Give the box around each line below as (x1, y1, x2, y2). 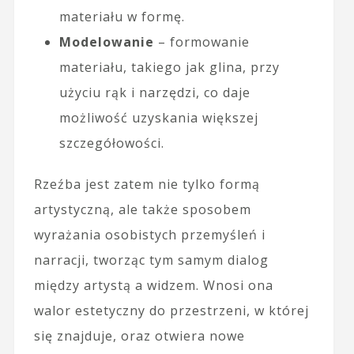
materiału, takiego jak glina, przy (58, 58, 280, 77)
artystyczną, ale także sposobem (33, 201, 251, 219)
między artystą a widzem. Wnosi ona (33, 277, 273, 295)
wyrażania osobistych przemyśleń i (33, 226, 265, 244)
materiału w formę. (58, 8, 185, 26)
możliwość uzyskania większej (58, 109, 258, 127)
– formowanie (153, 33, 250, 51)
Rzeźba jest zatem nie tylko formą (33, 175, 260, 194)
